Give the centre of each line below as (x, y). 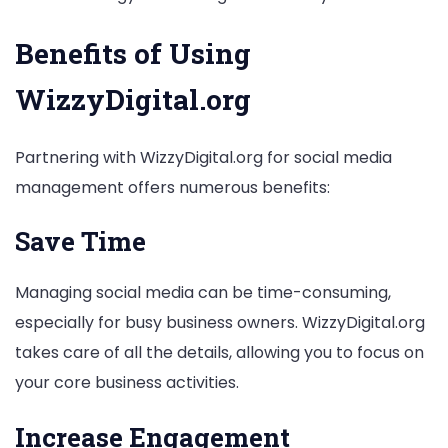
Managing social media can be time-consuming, (203, 293)
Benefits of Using (133, 53)
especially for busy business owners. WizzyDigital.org (220, 323)
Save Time (80, 241)
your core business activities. (127, 383)
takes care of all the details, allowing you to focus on (219, 353)
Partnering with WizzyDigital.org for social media (203, 157)
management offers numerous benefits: (172, 187)
